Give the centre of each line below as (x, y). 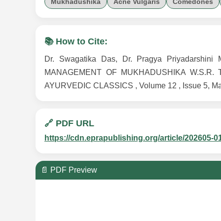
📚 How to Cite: (76, 42)
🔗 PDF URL (69, 124)
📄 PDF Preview (69, 170)
